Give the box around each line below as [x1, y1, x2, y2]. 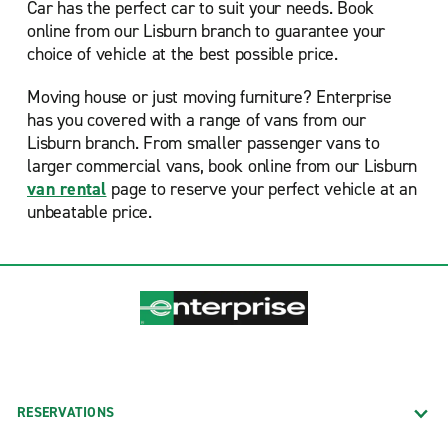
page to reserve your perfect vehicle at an [106, 177, 417, 201]
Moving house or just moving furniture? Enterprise [27, 85, 392, 109]
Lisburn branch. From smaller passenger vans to [27, 131, 380, 155]
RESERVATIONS [17, 402, 114, 422]
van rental [27, 177, 107, 201]
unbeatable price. [27, 200, 152, 224]
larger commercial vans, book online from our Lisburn [27, 154, 417, 178]
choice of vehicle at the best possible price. [27, 42, 338, 66]
